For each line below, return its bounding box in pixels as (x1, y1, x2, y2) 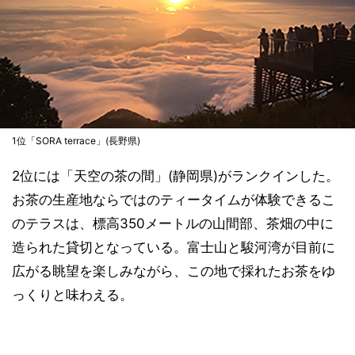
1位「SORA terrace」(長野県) (12, 135, 140, 147)
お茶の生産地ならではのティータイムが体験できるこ (12, 192, 335, 208)
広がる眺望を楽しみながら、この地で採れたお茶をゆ (12, 263, 335, 280)
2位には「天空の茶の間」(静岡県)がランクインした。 (12, 168, 339, 185)
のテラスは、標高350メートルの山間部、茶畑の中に (12, 216, 334, 232)
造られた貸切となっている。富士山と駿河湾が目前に (12, 239, 335, 256)
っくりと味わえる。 (12, 287, 133, 303)
